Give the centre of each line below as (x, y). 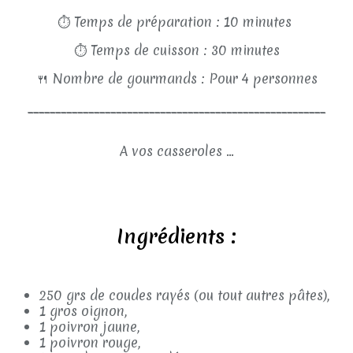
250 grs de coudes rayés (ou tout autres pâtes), (184, 295)
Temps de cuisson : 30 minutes (185, 50)
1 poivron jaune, (89, 327)
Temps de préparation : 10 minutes (185, 22)
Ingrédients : (176, 236)
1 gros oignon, (83, 311)
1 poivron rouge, (90, 342)
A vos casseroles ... (176, 151)
